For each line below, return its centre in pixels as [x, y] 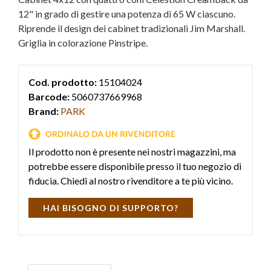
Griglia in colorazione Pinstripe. [83, 43]
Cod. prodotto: [63, 82]
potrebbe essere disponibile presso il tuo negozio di [135, 166]
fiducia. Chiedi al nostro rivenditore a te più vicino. [131, 181]
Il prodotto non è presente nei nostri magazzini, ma [132, 152]
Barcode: [49, 96]
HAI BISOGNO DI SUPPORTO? [111, 208]
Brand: [44, 111]
